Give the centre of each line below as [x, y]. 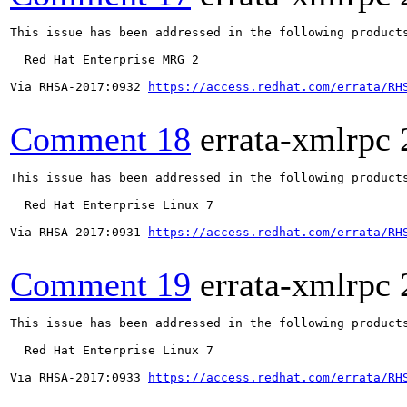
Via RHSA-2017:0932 [79, 87]
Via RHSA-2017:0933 [79, 377]
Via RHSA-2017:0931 [79, 232]
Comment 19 [100, 284]
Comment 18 [100, 139]
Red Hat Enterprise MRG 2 [104, 60]
